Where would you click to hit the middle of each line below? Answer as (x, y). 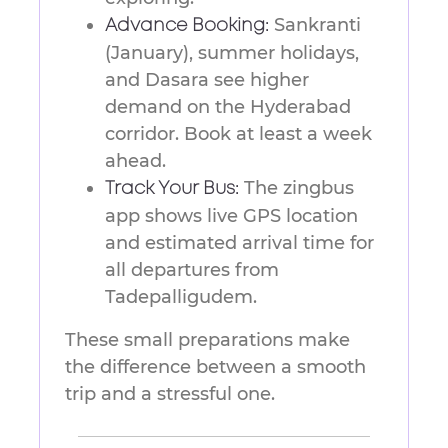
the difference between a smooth (215, 367)
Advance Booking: (187, 26)
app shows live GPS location (231, 216)
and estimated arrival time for (239, 243)
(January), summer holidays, (232, 53)
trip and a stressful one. (170, 394)
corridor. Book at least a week (238, 134)
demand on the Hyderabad (228, 107)
